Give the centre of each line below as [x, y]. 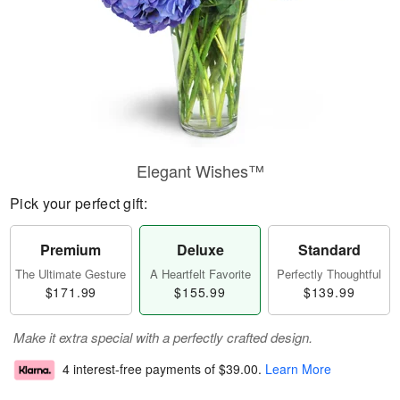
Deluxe [200, 250]
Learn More [298, 369]
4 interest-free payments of [141, 369]
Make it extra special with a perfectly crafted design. [163, 337]
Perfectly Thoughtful [329, 274]
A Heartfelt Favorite [200, 274]
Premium [71, 250]
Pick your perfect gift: [79, 203]
